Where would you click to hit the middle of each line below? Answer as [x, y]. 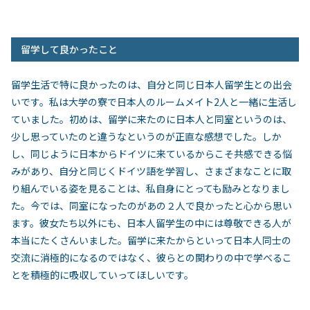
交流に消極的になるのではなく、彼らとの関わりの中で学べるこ [152, 257]
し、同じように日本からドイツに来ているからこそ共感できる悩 [152, 154]
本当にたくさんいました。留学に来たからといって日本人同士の [151, 240]
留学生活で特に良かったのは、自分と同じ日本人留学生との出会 [152, 84]
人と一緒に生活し [258, 102]
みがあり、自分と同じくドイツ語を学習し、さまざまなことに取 [151, 171]
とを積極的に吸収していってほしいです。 [102, 275]
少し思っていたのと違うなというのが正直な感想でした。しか [146, 136]
